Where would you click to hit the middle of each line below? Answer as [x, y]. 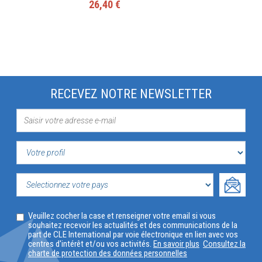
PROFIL [36, 191]
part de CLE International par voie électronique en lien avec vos [133, 234]
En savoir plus [176, 244]
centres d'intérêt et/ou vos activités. [91, 244]
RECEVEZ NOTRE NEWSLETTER [131, 94]
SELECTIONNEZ [57, 205]
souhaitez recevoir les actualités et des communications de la [133, 225]
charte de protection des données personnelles [108, 253]
